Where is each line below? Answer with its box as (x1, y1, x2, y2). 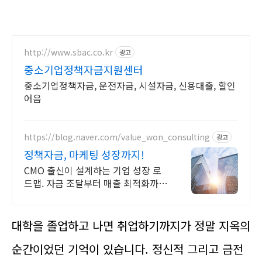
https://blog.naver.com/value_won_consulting (24, 130, 210, 143)
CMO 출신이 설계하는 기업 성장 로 (24, 163, 161, 177)
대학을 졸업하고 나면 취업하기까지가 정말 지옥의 (12, 217, 250, 234)
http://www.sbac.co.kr (24, 46, 113, 58)
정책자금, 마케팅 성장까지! (24, 147, 144, 162)
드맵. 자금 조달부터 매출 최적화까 (24, 176, 158, 190)
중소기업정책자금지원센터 (24, 62, 143, 77)
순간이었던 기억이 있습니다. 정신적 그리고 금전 (12, 240, 243, 257)
